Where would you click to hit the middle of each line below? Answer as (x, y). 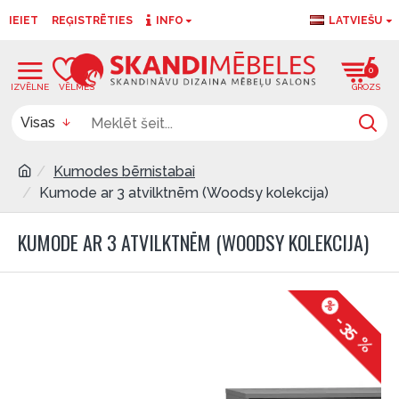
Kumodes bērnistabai (124, 171)
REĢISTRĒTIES (92, 20)
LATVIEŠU (355, 20)
